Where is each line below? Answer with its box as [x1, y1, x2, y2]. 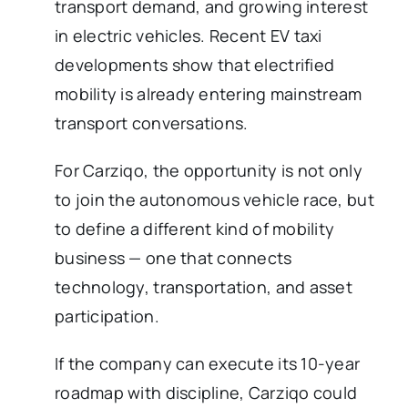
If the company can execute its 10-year [55, 352, 361, 375]
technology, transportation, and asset [55, 276, 352, 299]
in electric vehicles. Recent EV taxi [55, 25, 322, 47]
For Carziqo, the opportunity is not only [55, 159, 362, 182]
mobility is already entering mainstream [55, 83, 362, 106]
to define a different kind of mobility [55, 218, 335, 240]
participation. [55, 305, 159, 328]
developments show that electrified [55, 54, 335, 76]
